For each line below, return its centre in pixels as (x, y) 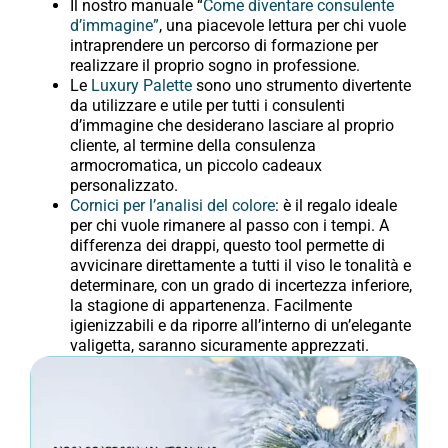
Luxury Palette (141, 86)
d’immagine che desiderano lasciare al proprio (232, 126)
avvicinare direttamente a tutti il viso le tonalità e (240, 266)
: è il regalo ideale (336, 206)
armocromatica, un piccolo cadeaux (196, 166)
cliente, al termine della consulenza (193, 146)
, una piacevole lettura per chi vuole (282, 26)
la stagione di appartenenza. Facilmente (211, 306)
